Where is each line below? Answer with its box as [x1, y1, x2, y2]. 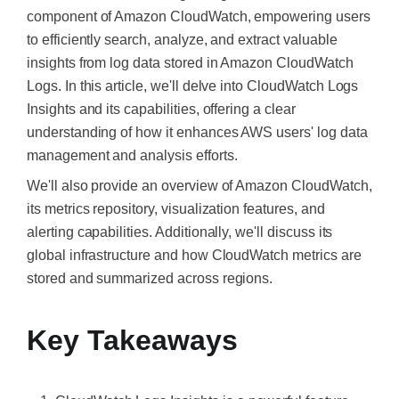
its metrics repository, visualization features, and [27, 201, 325, 216]
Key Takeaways [27, 324, 238, 356]
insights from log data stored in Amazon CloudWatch [27, 55, 354, 70]
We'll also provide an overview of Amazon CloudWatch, [27, 178, 372, 193]
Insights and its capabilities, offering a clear [27, 102, 296, 117]
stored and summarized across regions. [27, 271, 273, 286]
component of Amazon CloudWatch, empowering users [27, 9, 370, 24]
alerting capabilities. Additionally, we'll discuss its [27, 224, 333, 240]
